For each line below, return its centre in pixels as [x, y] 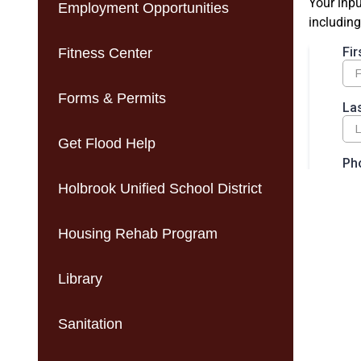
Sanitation [91, 324]
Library [81, 278]
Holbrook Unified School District [160, 188]
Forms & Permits [112, 98]
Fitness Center [106, 53]
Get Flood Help [107, 143]
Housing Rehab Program [138, 233]
